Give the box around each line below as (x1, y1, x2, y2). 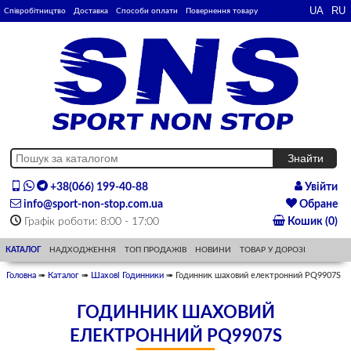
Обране (296, 199, 338, 211)
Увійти (302, 182, 338, 194)
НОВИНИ (195, 246, 232, 255)
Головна (6, 271, 36, 280)
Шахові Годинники (91, 271, 164, 280)
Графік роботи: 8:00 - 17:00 (21, 216, 160, 228)
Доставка (74, 7, 108, 15)
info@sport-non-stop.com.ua (21, 199, 164, 211)
